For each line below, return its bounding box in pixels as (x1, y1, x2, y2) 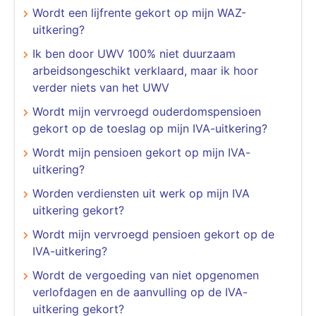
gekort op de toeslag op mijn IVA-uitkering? (32, 121, 267, 135)
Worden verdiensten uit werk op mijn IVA (32, 186, 250, 200)
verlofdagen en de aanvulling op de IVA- (32, 284, 248, 299)
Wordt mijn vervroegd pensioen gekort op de (32, 226, 274, 241)
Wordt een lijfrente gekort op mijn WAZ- (32, 5, 246, 20)
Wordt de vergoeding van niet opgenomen (32, 267, 259, 282)
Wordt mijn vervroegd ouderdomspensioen (32, 104, 261, 119)
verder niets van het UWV (32, 80, 169, 95)
